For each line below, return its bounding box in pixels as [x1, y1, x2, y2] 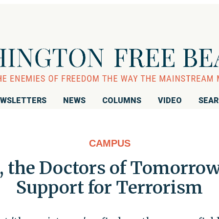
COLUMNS [102, 95, 141, 105]
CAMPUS [88, 137, 131, 149]
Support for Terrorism [16, 176, 203, 198]
